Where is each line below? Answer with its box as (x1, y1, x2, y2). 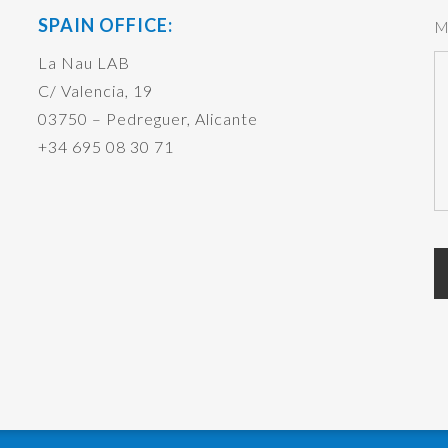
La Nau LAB (37, 53, 130, 72)
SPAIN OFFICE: (37, 14, 173, 36)
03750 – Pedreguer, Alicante (37, 109, 258, 128)
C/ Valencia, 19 (37, 81, 153, 100)
